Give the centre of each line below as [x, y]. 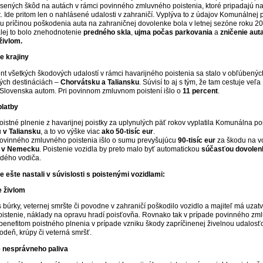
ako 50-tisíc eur [127, 132]
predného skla [107, 32]
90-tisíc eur [197, 141]
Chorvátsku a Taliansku [100, 82]
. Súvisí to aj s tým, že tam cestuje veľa [200, 82]
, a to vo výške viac [71, 132]
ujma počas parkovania [173, 32]
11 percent [200, 91]
